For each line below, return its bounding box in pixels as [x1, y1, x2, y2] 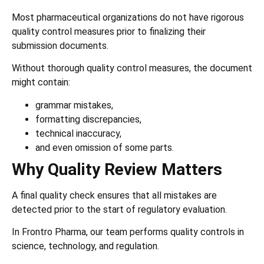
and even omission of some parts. [35, 141, 174, 153]
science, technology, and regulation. [12, 240, 159, 252]
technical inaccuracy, [35, 127, 121, 139]
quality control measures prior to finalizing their [12, 25, 206, 37]
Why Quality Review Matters [12, 159, 226, 179]
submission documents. [12, 39, 108, 51]
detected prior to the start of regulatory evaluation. [12, 203, 227, 215]
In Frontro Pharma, [12, 226, 90, 238]
